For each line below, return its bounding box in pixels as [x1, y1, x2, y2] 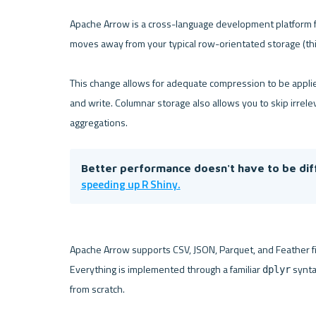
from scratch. [69, 281, 125, 298]
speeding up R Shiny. [80, 176, 181, 193]
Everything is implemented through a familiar [69, 262, 262, 278]
